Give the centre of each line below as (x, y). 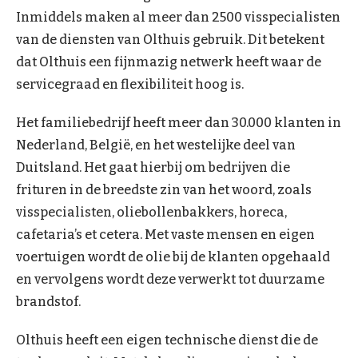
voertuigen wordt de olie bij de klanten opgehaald (173, 257)
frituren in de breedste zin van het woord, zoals (164, 189)
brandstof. (48, 301)
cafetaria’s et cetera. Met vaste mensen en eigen (165, 234)
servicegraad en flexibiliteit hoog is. (130, 84)
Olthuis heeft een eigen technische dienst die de (167, 340)
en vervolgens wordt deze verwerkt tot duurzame (170, 279)
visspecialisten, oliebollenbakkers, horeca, (151, 212)
